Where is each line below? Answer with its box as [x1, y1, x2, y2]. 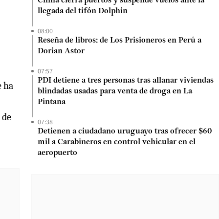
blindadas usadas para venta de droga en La [38, 88, 192, 95]
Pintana [38, 98, 66, 106]
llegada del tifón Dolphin [38, 7, 128, 15]
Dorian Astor [38, 47, 85, 55]
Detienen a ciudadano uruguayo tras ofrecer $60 [38, 128, 212, 135]
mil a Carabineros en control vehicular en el [38, 138, 196, 146]
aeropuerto [38, 149, 77, 157]
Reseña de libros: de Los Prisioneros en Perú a [38, 37, 201, 44]
